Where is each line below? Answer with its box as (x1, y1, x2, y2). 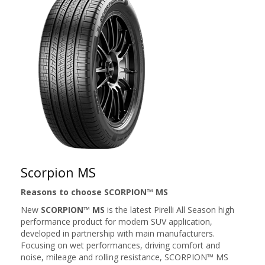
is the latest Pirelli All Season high (105, 204, 234, 215)
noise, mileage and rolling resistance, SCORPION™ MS (21, 251, 228, 263)
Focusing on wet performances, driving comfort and (21, 240, 220, 251)
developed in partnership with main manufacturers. (21, 228, 215, 239)
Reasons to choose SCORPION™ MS (21, 186, 168, 198)
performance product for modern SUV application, (21, 216, 212, 227)
